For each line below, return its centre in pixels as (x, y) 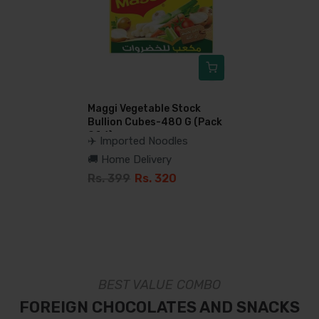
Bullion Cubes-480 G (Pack (155, 122)
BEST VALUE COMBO (159, 285)
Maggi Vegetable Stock (145, 109)
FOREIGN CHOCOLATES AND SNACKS (159, 308)
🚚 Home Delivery (130, 160)
